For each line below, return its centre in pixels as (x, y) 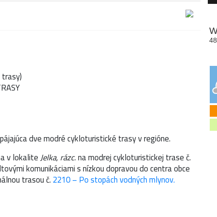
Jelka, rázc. (58, 157)
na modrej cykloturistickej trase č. (133, 157)
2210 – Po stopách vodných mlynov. (114, 180)
